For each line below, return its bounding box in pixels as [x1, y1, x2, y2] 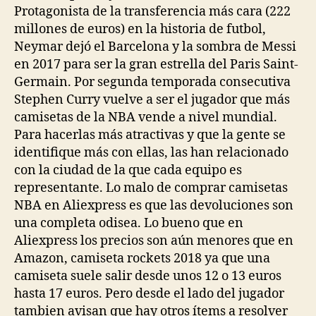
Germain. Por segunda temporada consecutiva [14, 73, 291, 90]
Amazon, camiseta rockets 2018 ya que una [14, 250, 270, 267]
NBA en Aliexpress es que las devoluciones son [14, 197, 293, 214]
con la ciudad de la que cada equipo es [14, 162, 242, 178]
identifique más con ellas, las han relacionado [14, 144, 288, 161]
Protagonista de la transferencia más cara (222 [14, 3, 291, 20]
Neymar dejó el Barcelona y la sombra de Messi [14, 38, 296, 55]
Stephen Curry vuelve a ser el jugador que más [14, 91, 290, 108]
